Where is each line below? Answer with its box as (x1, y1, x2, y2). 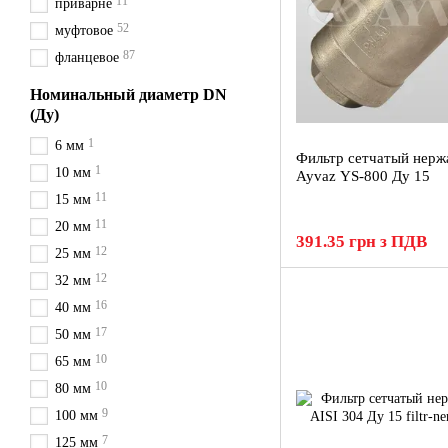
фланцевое (55, 50, 119, 65)
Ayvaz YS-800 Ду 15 (296, 168, 430, 184)
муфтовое (55, 23, 113, 38)
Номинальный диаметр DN (30, 86, 227, 103)
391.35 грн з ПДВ (296, 232, 427, 251)
